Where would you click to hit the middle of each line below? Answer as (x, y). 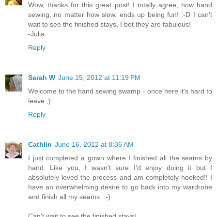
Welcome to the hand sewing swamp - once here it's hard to (120, 91)
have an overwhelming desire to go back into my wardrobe (120, 187)
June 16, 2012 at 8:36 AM (94, 145)
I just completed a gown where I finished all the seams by (120, 158)
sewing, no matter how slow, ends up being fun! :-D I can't (120, 15)
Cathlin (40, 145)
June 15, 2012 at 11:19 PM (99, 78)
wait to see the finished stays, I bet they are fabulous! (109, 24)
